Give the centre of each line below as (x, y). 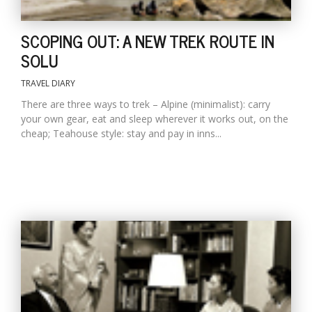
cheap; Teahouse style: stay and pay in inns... (121, 133)
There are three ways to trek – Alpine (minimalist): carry (146, 104)
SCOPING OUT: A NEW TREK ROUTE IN (148, 40)
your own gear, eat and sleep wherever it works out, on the (155, 118)
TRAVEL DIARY (48, 83)
